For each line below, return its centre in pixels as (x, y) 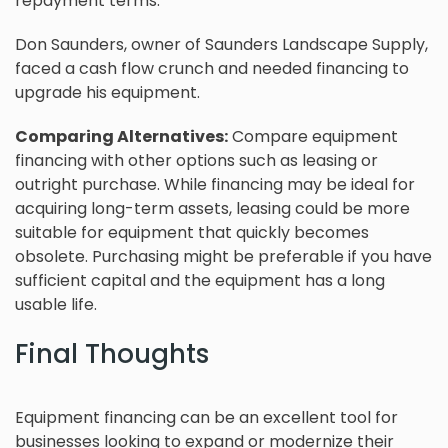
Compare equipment (313, 137)
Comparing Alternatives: (121, 137)
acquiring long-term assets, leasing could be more (212, 209)
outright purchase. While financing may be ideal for (215, 185)
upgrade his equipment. (107, 93)
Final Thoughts (112, 354)
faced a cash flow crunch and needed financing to (212, 69)
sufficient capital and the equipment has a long (200, 281)
